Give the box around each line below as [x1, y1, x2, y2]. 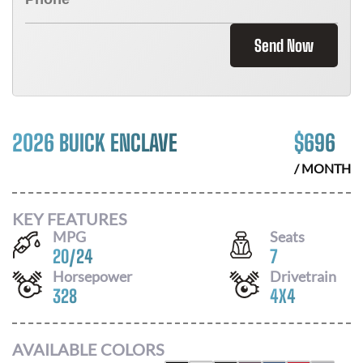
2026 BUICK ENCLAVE [12, 129, 177, 156]
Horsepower [53, 267, 132, 285]
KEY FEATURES [12, 208, 127, 228]
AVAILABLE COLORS [12, 340, 164, 359]
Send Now [254, 36, 314, 55]
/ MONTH [294, 160, 351, 176]
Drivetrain [270, 267, 336, 285]
